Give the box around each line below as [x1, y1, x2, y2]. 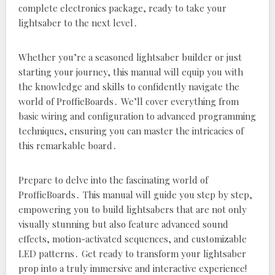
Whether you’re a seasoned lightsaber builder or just [18, 51, 242, 63]
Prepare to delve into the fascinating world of [18, 174, 208, 186]
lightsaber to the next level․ [18, 17, 138, 29]
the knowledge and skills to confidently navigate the [18, 80, 239, 93]
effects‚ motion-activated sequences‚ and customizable [18, 233, 247, 245]
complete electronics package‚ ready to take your [18, 2, 227, 14]
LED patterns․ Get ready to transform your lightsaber [18, 247, 246, 260]
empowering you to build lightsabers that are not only [18, 203, 247, 215]
